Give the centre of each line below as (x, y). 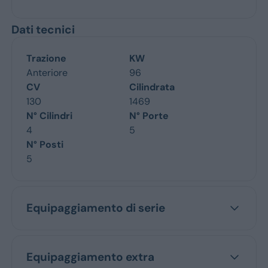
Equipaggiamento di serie (95, 208)
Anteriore (47, 73)
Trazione (46, 58)
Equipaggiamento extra (90, 257)
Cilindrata (152, 87)
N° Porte (149, 116)
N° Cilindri (49, 116)
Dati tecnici (43, 30)
